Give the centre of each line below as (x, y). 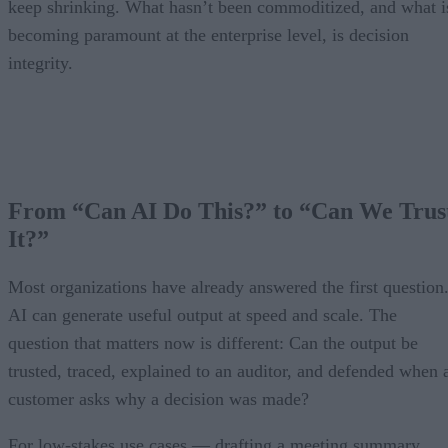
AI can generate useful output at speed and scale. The (202, 315)
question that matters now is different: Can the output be (213, 343)
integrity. (40, 63)
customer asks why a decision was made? (158, 399)
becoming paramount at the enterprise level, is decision (208, 35)
